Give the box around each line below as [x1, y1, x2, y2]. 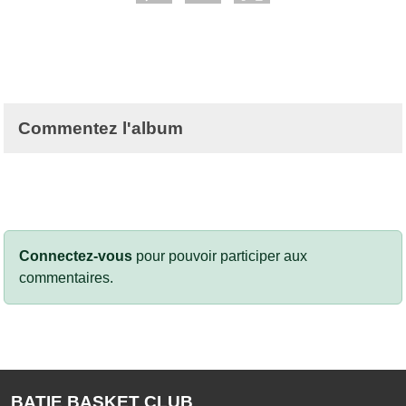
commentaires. [19, 270, 113, 286]
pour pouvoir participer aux [132, 248, 307, 265]
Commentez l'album [18, 119, 183, 139]
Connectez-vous [19, 248, 132, 265]
